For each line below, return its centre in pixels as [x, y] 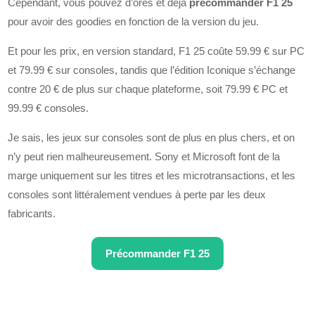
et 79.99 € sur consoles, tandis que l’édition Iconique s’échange [152, 70]
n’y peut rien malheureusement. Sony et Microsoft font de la [144, 157]
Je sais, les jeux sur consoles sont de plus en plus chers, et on [152, 138]
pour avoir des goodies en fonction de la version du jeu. [134, 22]
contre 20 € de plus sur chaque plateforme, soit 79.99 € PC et [148, 89]
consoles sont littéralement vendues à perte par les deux [137, 195]
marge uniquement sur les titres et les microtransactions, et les [152, 176]
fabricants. [32, 214]
